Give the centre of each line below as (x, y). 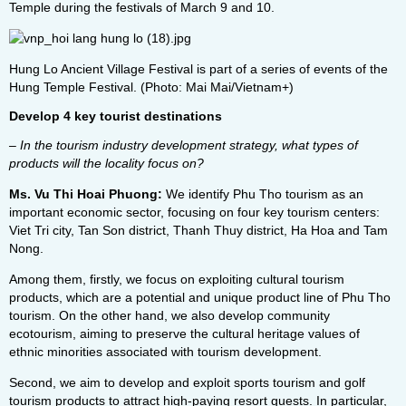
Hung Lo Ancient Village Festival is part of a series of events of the (198, 69)
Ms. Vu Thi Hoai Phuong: (86, 194)
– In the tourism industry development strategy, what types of (184, 145)
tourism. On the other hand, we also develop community (169, 315)
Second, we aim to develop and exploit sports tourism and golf (187, 382)
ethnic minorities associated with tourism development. (165, 352)
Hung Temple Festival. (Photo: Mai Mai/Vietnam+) (151, 87)
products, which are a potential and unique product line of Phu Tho (200, 297)
